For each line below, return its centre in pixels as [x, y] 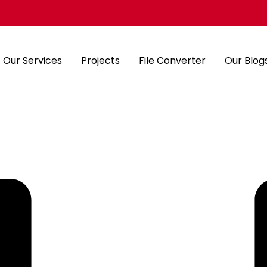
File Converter [172, 60]
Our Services [32, 60]
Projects [100, 60]
